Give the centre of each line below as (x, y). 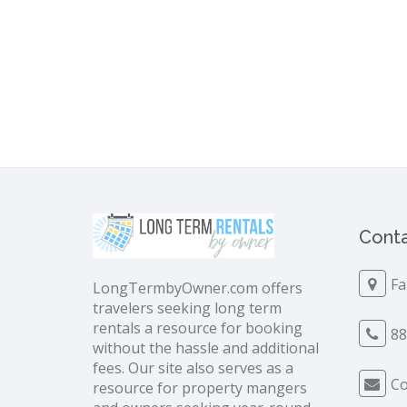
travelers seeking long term (187, 308)
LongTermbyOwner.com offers (198, 288)
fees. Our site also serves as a (193, 368)
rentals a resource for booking (198, 328)
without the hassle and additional (206, 348)
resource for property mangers (200, 388)
